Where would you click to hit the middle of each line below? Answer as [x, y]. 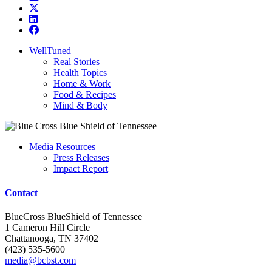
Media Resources [62, 147]
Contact [21, 192]
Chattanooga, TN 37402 [52, 238]
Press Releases [81, 158]
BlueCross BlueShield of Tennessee [73, 216]
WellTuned [50, 51]
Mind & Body [80, 106]
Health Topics [80, 73]
